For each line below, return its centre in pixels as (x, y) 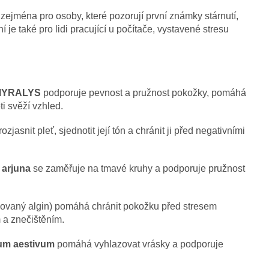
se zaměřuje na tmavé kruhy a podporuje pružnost (138, 169)
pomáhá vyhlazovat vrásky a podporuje (139, 244)
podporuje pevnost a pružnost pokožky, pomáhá (144, 93)
